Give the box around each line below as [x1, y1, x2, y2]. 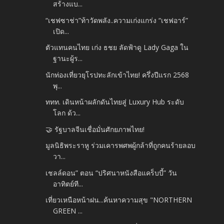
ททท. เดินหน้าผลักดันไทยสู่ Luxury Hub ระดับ [45, 97, 184, 107]
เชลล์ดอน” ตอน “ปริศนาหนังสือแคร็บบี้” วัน [45, 167, 177, 177]
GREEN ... [53, 206, 83, 216]
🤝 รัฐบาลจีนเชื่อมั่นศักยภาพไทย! [45, 124, 145, 134]
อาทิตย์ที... [53, 178, 83, 188]
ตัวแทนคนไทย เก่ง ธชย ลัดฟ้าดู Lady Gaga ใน [45, 42, 189, 52]
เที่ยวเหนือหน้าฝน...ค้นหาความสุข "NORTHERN [45, 195, 192, 205]
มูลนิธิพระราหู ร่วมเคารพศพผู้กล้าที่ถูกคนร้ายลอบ [45, 140, 196, 150]
